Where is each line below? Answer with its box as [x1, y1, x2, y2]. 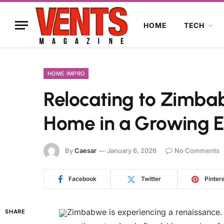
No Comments [174, 146, 219, 154]
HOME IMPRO [47, 70, 85, 77]
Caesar [74, 146, 96, 154]
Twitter [141, 175, 161, 182]
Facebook [68, 175, 96, 182]
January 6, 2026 [107, 146, 156, 154]
